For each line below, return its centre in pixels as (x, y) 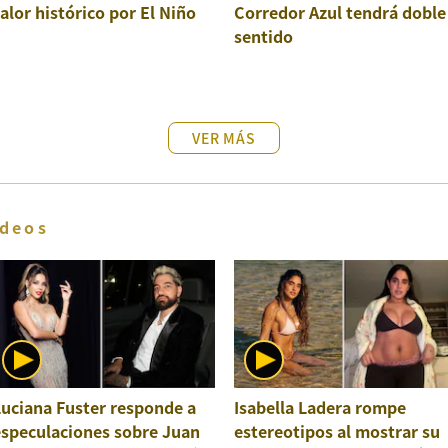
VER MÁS (224, 137)
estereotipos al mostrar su (336, 430)
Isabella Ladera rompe (319, 406)
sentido (263, 35)
